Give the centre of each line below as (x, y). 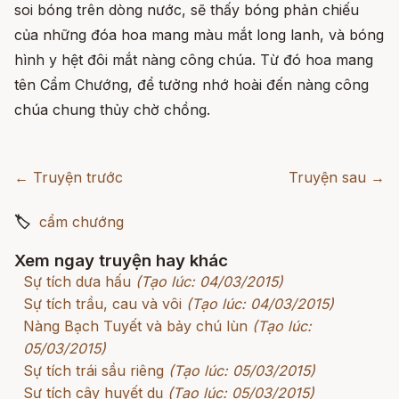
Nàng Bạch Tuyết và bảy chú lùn (135, 326)
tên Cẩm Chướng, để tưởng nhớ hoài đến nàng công (191, 85)
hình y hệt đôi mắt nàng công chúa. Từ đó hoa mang (194, 60)
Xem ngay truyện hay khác (121, 261)
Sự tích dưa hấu (77, 282)
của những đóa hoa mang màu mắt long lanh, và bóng (199, 35)
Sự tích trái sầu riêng (94, 371)
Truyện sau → (337, 178)
